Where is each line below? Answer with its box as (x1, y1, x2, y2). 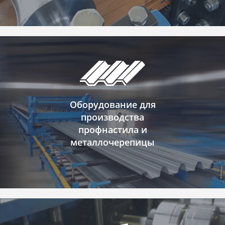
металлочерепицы (70, 136, 155, 148)
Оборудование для (69, 98, 156, 110)
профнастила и (78, 124, 147, 136)
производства (81, 111, 144, 123)
